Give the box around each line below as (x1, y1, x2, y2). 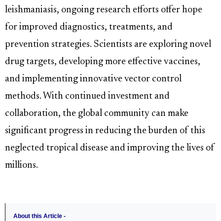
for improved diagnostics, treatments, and (5, 23, 173, 33)
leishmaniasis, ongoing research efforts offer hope (5, 5, 202, 15)
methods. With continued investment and (5, 92, 170, 102)
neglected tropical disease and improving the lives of (5, 144, 215, 153)
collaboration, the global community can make (5, 109, 188, 119)
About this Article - (13, 213, 66, 220)
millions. (5, 161, 38, 171)
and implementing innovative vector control (5, 74, 182, 84)
